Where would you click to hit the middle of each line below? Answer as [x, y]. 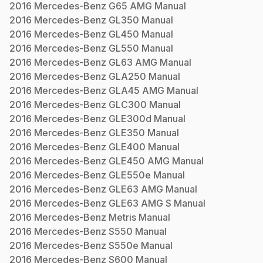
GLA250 [127, 76]
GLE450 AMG [139, 161]
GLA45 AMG [136, 90]
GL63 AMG [133, 62]
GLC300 [128, 104]
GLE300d [130, 118]
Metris [122, 217]
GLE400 [127, 146]
